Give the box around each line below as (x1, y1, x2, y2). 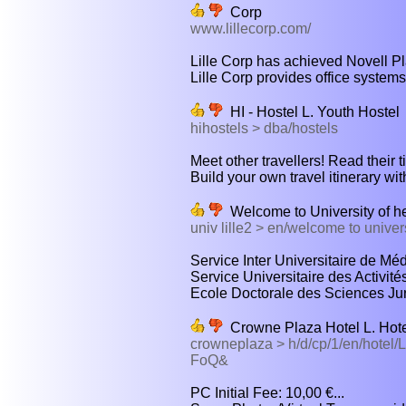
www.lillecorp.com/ (190, 20, 311, 36)
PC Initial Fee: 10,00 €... (190, 384, 344, 401)
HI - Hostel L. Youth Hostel (223, 103, 400, 120)
